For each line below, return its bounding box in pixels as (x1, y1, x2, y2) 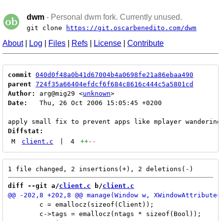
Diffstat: (8, 127, 43, 135)
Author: (8, 90, 36, 97)
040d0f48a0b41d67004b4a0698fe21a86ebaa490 (36, 71, 193, 78)
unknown (83, 90, 110, 97)
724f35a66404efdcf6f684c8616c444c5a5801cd (36, 80, 193, 88)
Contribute (127, 39, 164, 47)
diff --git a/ (8, 182, 59, 189)
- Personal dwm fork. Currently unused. (44, 13, 183, 21)
